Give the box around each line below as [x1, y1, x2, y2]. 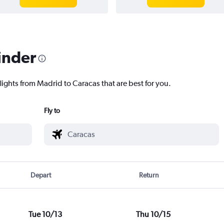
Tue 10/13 [28, 209, 62, 219]
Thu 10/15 [135, 209, 170, 219]
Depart [30, 171, 51, 179]
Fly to [44, 106, 60, 115]
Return [138, 171, 159, 179]
